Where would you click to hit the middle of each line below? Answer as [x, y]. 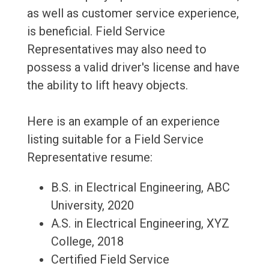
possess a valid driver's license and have [133, 68]
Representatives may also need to [116, 50]
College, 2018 [87, 242]
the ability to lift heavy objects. [107, 86]
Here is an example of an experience [123, 122]
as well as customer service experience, [133, 14]
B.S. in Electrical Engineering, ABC [140, 188]
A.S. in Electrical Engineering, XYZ [140, 224]
